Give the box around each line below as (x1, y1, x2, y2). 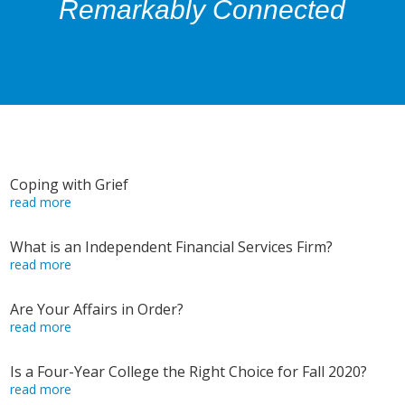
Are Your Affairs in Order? (10, 299, 184, 319)
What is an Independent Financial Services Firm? (10, 237, 334, 257)
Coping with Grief (10, 174, 129, 194)
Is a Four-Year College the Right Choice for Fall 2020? (10, 362, 368, 381)
